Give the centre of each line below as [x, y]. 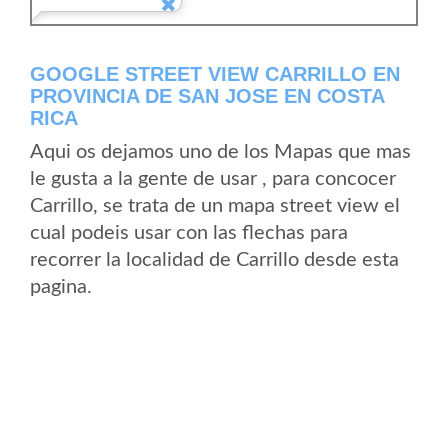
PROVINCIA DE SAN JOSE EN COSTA [207, 96]
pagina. [61, 287]
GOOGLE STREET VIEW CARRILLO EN [215, 74]
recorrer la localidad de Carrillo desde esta [214, 260]
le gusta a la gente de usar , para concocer [213, 179]
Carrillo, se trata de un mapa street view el [215, 206]
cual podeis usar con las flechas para [189, 233]
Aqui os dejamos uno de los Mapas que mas [220, 152]
